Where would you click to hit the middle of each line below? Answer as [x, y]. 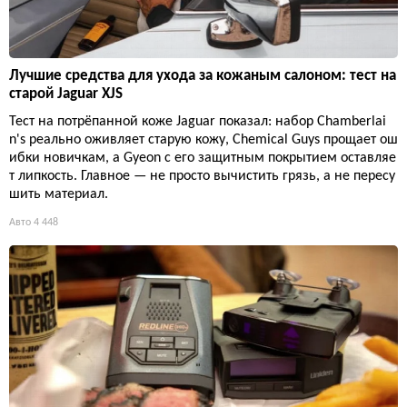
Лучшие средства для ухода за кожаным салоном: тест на [203, 76]
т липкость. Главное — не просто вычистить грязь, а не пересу [202, 177]
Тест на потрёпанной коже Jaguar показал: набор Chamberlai [198, 122]
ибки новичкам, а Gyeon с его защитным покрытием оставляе [203, 159]
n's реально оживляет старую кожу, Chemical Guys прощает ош [203, 140]
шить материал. [59, 195]
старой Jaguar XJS [66, 94]
